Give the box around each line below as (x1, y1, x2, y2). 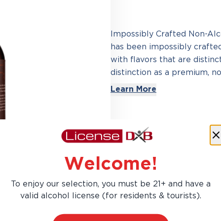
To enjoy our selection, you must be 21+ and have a (10, 180, 211, 188)
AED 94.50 (110, 205, 186, 217)
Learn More (110, 86, 156, 93)
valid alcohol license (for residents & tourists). (20, 192, 201, 200)
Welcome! (64, 156, 157, 173)
